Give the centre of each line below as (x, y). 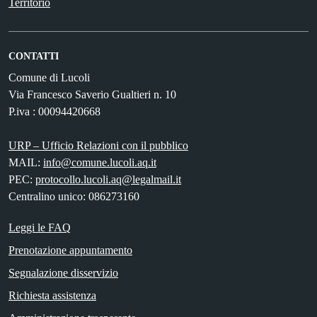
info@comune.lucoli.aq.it (100, 163)
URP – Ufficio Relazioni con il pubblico (98, 146)
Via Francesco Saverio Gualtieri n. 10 (92, 95)
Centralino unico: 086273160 (74, 197)
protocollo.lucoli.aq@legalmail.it (108, 180)
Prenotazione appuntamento (70, 250)
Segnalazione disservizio (63, 273)
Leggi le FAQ (40, 228)
